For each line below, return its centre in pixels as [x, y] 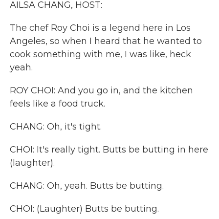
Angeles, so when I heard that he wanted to [106, 41]
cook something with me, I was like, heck [100, 54]
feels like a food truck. [57, 104]
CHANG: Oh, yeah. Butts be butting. [87, 186]
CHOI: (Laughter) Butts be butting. [84, 209]
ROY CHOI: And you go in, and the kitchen [101, 90]
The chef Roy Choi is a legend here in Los [100, 28]
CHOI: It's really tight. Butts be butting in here [109, 150]
